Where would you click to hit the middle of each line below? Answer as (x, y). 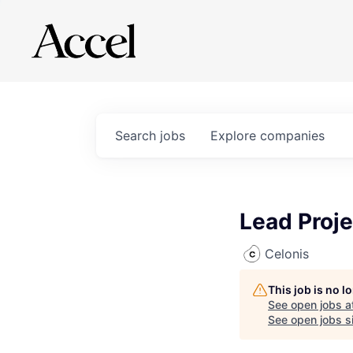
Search (137, 136)
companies (292, 136)
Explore (235, 136)
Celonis (287, 254)
